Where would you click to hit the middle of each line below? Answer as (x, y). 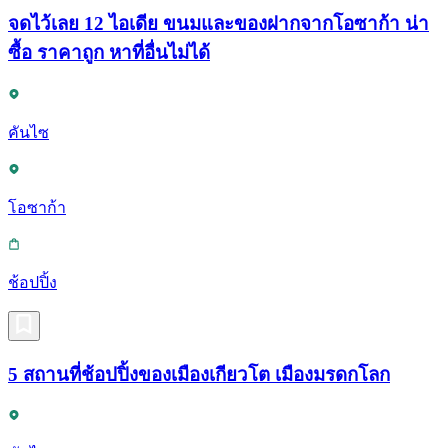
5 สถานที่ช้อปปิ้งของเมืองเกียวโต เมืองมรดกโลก (199, 374)
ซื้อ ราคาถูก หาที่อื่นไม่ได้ (109, 53)
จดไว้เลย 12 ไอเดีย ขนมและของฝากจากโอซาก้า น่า (218, 24)
